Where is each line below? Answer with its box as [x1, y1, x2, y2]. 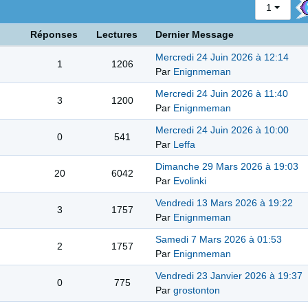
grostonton [173, 285, 220, 296]
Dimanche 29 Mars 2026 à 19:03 [155, 161, 298, 173]
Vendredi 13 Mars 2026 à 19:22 [155, 197, 293, 209]
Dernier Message [155, 29, 234, 41]
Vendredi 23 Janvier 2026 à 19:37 [155, 270, 302, 282]
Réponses [30, 29, 78, 41]
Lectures [96, 29, 137, 41]
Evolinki [173, 175, 206, 187]
